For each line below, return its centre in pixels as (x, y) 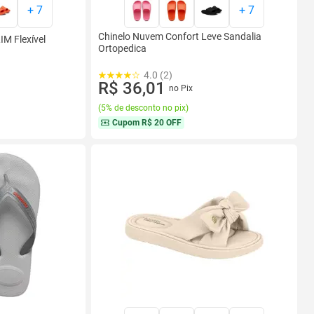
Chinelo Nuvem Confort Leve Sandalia (180, 36)
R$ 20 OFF (162, 123)
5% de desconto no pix (143, 108)
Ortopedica (122, 48)
